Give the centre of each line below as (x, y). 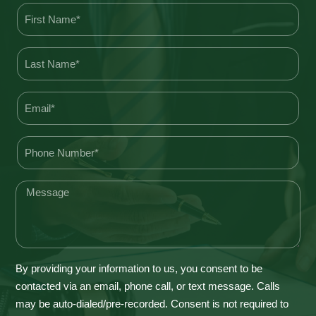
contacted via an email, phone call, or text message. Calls (148, 286)
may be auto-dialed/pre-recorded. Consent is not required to (152, 303)
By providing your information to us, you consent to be (139, 268)
